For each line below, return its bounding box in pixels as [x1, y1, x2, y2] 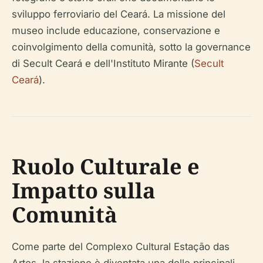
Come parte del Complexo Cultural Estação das [12, 240, 230, 252]
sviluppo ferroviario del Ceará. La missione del [12, 8, 225, 20]
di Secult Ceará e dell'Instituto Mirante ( [12, 57, 194, 69]
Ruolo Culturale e [12, 151, 200, 181]
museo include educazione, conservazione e [12, 24, 220, 36]
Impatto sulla [12, 176, 156, 205]
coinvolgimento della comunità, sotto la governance [12, 41, 251, 53]
